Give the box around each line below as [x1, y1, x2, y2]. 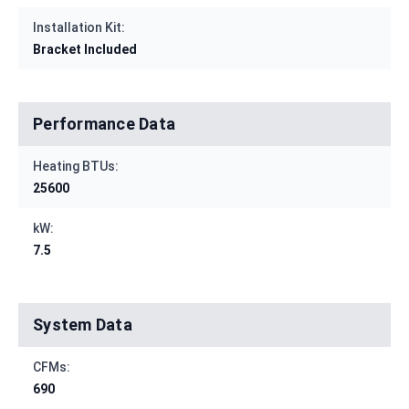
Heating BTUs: [33, 159, 119, 174]
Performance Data [33, 114, 175, 134]
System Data [33, 315, 132, 335]
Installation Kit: [33, 20, 125, 36]
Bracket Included [33, 42, 137, 58]
